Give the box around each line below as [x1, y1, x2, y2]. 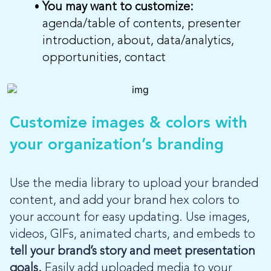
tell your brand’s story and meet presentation [10, 245, 255, 258]
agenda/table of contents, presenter [42, 18, 241, 30]
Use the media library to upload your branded [10, 177, 258, 190]
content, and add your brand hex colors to [10, 194, 240, 207]
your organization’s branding [10, 137, 224, 153]
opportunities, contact [42, 51, 166, 64]
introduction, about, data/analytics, [42, 34, 234, 47]
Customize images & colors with [10, 115, 247, 131]
